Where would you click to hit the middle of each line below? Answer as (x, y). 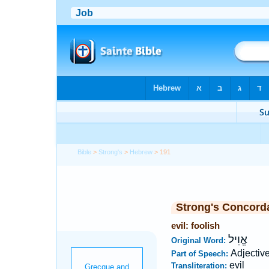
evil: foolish (195, 225)
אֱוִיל (237, 240)
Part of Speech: (201, 254)
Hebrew (141, 152)
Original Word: (199, 240)
